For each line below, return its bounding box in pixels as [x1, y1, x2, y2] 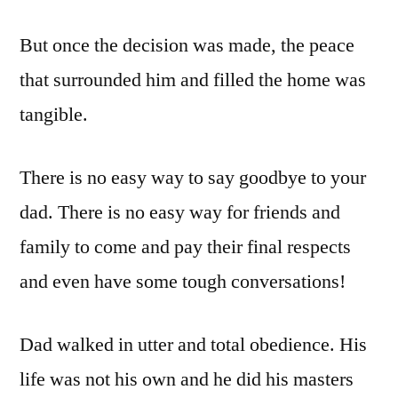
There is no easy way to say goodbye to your [20, 164, 366, 190]
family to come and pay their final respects [20, 234, 351, 259]
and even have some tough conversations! [20, 268, 346, 294]
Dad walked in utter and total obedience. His [20, 331, 367, 357]
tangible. [20, 101, 88, 127]
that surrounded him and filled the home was [20, 67, 366, 92]
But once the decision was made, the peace [20, 32, 354, 58]
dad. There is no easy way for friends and [20, 199, 340, 225]
